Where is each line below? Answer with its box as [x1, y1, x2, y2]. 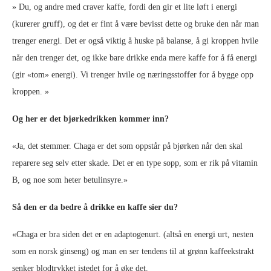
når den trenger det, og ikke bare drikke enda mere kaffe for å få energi [12, 53, 257, 62]
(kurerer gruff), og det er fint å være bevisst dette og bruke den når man [12, 19, 259, 28]
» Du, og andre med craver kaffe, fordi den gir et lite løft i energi [12, 2, 237, 11]
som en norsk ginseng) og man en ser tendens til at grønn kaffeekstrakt [12, 246, 254, 256]
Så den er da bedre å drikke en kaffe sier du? [12, 202, 178, 212]
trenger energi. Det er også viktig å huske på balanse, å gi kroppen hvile [12, 36, 258, 45]
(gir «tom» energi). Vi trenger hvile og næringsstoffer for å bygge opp [12, 70, 253, 79]
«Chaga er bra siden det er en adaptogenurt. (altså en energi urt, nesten [12, 229, 253, 239]
